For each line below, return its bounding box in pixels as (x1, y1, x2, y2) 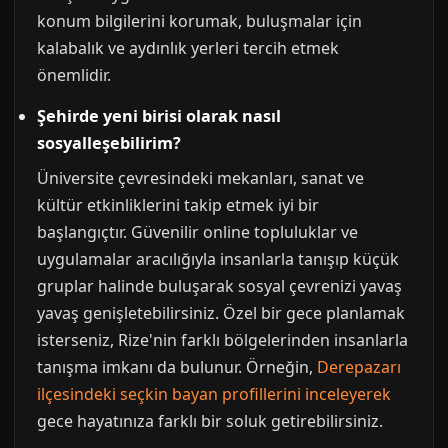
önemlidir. (37, 64, 111, 86)
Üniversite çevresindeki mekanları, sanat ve (37, 167, 364, 189)
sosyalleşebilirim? (37, 132, 181, 154)
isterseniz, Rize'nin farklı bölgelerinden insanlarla (37, 329, 408, 351)
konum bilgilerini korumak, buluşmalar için (37, 10, 362, 32)
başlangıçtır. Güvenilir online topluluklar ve (37, 221, 358, 243)
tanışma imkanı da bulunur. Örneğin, (37, 356, 317, 378)
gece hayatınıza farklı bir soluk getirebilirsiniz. (37, 410, 383, 432)
